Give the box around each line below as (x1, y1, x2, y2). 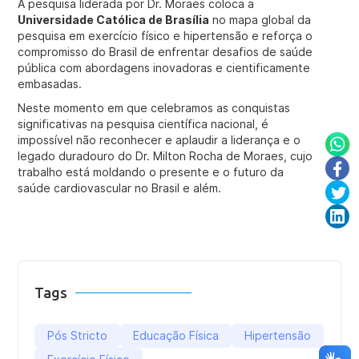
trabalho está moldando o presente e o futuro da (18, 165, 284, 179)
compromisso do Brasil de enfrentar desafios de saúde (18, 45, 313, 58)
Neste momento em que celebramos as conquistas (18, 101, 291, 115)
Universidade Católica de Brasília (18, 13, 210, 26)
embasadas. (18, 77, 83, 91)
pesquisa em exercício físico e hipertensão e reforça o (18, 29, 313, 42)
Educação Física (133, 329, 220, 342)
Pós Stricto (47, 329, 108, 342)
